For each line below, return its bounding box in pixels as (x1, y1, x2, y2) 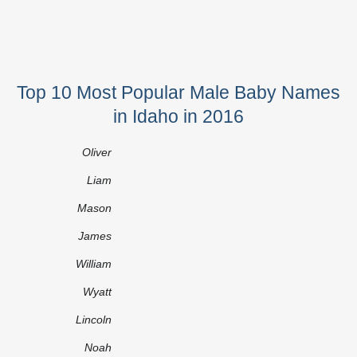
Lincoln (76, 312, 112, 326)
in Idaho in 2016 (113, 105, 244, 127)
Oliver (82, 145, 112, 159)
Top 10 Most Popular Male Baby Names (17, 81, 340, 103)
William (76, 257, 112, 270)
